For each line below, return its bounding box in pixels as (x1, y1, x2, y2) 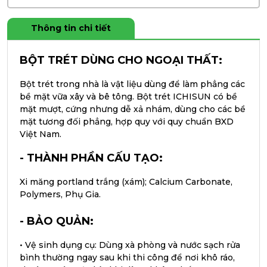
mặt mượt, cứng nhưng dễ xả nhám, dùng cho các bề (20, 104, 246, 114)
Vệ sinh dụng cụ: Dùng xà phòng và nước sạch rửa (25, 240, 240, 250)
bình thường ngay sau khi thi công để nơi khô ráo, (20, 252, 235, 263)
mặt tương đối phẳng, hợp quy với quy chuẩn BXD (20, 116, 234, 127)
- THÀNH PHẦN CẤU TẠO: (20, 151, 163, 164)
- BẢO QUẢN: (20, 215, 94, 228)
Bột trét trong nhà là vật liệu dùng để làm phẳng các (20, 79, 245, 89)
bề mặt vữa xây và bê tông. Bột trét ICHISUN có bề (20, 91, 237, 102)
